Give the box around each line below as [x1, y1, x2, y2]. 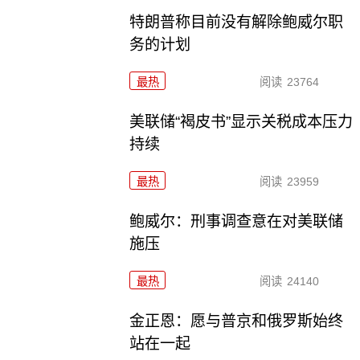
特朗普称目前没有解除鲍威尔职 [129, 14, 344, 31]
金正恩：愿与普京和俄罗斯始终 [129, 312, 344, 329]
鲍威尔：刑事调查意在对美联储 [129, 213, 344, 231]
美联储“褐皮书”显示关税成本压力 [129, 113, 354, 131]
